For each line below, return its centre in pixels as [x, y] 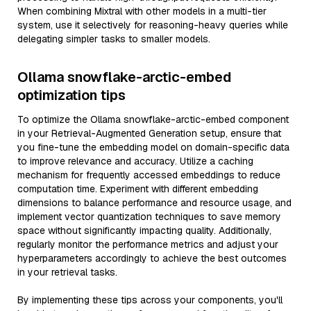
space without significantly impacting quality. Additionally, [144, 230]
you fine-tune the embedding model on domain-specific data [153, 147]
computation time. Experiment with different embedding [138, 189]
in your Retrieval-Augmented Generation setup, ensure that [149, 133]
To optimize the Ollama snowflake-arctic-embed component [153, 119]
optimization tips [72, 95]
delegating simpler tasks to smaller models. [114, 39]
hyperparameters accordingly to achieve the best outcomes [152, 258]
